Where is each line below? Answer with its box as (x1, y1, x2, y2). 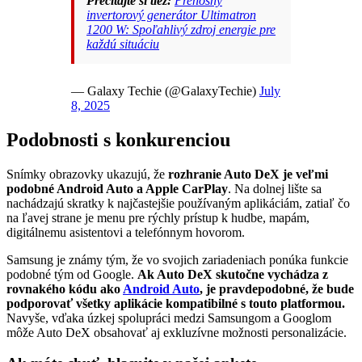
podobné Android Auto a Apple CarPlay (6, 181, 228, 196)
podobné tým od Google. (6, 267, 137, 281)
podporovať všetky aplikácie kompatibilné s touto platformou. (6, 296, 345, 310)
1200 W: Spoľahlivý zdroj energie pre (86, 22, 276, 36)
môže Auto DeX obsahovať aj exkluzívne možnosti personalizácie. (6, 325, 347, 339)
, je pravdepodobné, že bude (200, 281, 354, 296)
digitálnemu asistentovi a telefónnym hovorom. (6, 225, 245, 239)
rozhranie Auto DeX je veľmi (168, 166, 328, 181)
